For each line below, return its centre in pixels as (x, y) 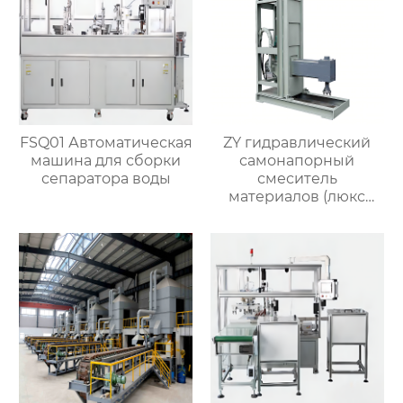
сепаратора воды (106, 179)
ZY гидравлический (297, 143)
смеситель (297, 179)
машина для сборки (106, 161)
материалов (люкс (297, 197)
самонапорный (297, 161)
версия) (297, 215)
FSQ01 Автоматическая (106, 143)
